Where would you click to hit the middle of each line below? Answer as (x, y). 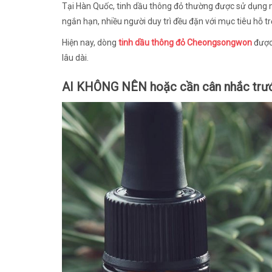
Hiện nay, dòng (90, 42)
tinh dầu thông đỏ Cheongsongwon (185, 42)
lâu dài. (75, 57)
